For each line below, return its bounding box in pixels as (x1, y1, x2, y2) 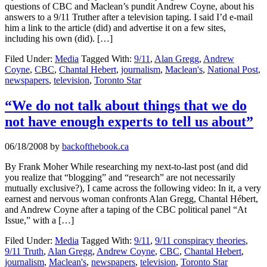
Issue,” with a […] (5, 215, 74, 226)
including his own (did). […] (5, 33, 113, 44)
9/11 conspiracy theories (155, 235, 246, 246)
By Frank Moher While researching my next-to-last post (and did (5, 162, 248, 172)
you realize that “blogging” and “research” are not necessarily (5, 172, 235, 183)
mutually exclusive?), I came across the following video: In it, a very (5, 183, 261, 194)
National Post (207, 64, 258, 74)
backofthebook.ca (62, 141, 129, 152)
